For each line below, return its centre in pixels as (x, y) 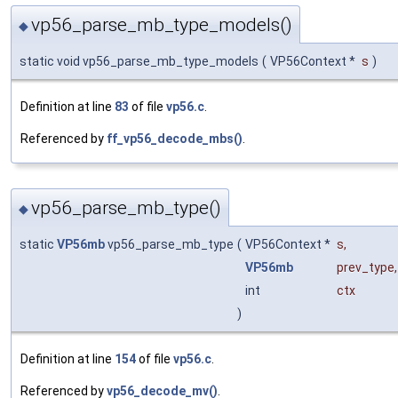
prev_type (366, 267)
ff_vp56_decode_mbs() (175, 139)
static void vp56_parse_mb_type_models (139, 62)
